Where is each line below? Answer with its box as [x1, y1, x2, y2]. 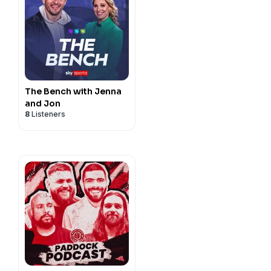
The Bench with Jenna [25, 86, 122, 97]
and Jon [25, 98, 60, 109]
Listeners [30, 109, 65, 119]
